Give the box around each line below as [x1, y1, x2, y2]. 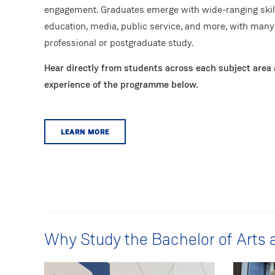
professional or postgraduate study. [44, 36, 196, 50]
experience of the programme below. [44, 77, 198, 91]
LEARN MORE [61, 126, 109, 137]
